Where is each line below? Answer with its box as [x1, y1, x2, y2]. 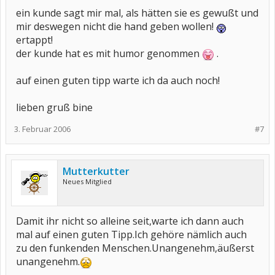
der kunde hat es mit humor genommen [16, 47, 202, 60]
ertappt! [16, 33, 53, 47]
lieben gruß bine [16, 101, 93, 114]
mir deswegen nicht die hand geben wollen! [16, 20, 216, 33]
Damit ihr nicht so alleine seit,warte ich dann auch [16, 214, 244, 228]
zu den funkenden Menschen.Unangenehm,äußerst [16, 241, 254, 255]
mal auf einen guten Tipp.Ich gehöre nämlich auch [16, 228, 247, 241]
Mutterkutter [63, 165, 130, 178]
